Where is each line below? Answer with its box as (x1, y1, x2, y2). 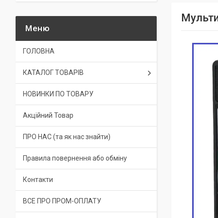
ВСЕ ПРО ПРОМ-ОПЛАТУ (23, 197, 101, 205)
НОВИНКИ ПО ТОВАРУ (23, 90, 93, 98)
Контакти (23, 176, 53, 183)
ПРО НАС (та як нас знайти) (23, 133, 110, 141)
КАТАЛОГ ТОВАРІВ (23, 69, 84, 76)
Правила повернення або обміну (23, 154, 127, 162)
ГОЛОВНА (23, 47, 54, 55)
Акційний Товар (23, 111, 73, 119)
